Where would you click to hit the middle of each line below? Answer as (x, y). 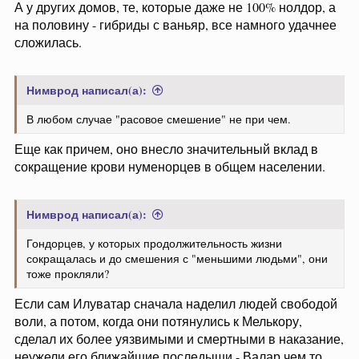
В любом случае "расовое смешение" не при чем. (159, 119)
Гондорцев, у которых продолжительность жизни (154, 243)
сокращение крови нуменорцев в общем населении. (170, 166)
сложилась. (48, 42)
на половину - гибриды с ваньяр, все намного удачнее (175, 24)
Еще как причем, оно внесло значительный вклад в (166, 149)
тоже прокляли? (68, 274)
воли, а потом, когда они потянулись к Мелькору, (158, 321)
